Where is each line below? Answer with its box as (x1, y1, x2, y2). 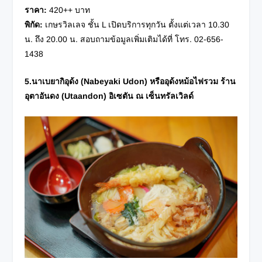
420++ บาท (49, 5, 91, 15)
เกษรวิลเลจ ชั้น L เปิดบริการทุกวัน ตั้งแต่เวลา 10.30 (43, 19, 230, 29)
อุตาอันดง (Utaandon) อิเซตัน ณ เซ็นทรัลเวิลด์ (25, 91, 194, 101)
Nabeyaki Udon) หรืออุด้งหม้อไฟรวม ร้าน (84, 76, 236, 86)
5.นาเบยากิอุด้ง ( (25, 76, 84, 86)
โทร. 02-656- (175, 34, 224, 44)
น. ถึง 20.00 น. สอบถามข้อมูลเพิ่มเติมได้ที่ (25, 34, 175, 44)
